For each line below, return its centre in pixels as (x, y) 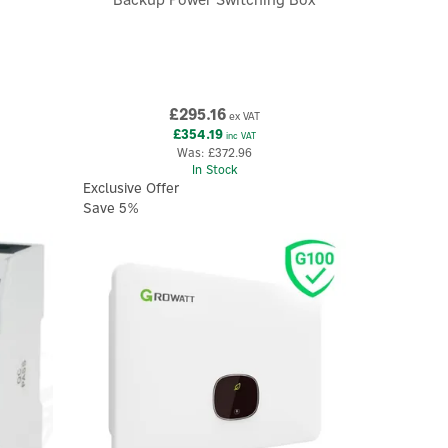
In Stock (215, 170)
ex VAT (243, 116)
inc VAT (240, 136)
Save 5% (111, 208)
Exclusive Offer (131, 188)
